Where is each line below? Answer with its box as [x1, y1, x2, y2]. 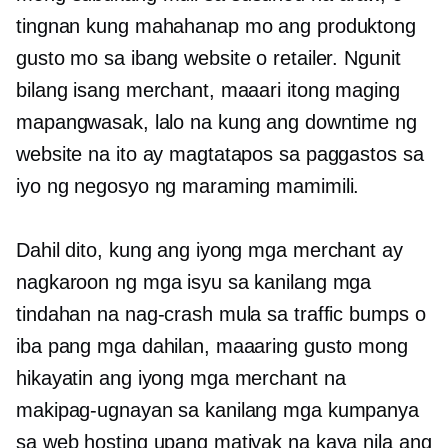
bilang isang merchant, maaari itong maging [16, 79, 400, 102]
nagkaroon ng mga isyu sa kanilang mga [16, 271, 372, 294]
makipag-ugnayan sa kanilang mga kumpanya [16, 399, 419, 422]
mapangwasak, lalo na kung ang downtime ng [16, 111, 417, 134]
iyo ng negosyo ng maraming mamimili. [16, 175, 360, 198]
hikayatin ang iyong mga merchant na [16, 367, 346, 390]
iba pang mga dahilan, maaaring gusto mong [16, 335, 408, 358]
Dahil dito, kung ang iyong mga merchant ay [16, 239, 403, 262]
